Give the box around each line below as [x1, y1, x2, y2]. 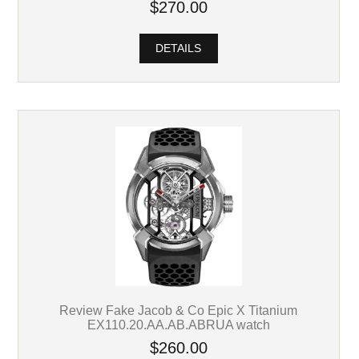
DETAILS [152, 42, 205, 55]
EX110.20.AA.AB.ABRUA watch [87, 317, 270, 333]
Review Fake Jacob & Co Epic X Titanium [59, 303, 298, 318]
